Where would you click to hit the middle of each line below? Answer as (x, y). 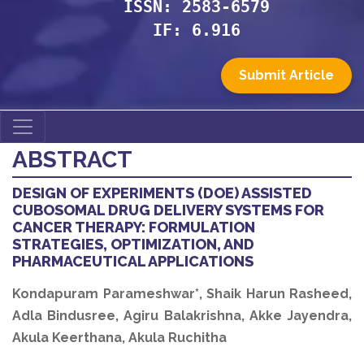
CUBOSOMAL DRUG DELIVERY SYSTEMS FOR (168, 210)
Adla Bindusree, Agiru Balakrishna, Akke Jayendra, (182, 316)
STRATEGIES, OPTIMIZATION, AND (133, 244)
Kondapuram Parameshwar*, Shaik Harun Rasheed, (182, 294)
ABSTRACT (72, 160)
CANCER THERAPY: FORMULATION (134, 227)
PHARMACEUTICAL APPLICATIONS (133, 261)
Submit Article (286, 75)
